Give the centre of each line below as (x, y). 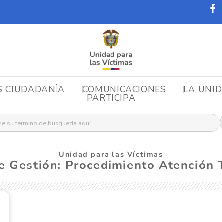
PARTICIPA (111, 98)
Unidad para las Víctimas (111, 154)
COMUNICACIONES (124, 89)
